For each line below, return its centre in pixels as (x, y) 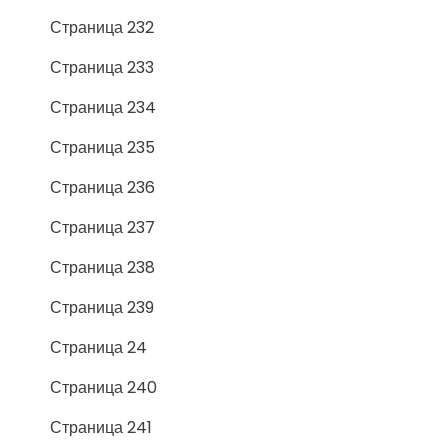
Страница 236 (102, 187)
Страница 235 (102, 147)
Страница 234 (103, 107)
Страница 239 (102, 307)
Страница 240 (103, 387)
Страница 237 (102, 227)
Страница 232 (102, 27)
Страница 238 (102, 267)
